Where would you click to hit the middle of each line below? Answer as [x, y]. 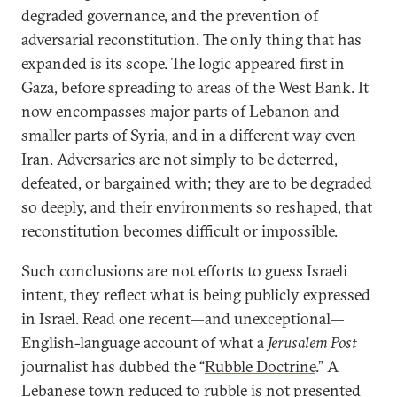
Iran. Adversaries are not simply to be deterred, [179, 159]
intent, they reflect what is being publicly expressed [196, 295]
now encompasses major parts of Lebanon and [180, 111]
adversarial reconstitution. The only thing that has [191, 39]
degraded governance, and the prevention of [170, 16]
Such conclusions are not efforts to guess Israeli [184, 271]
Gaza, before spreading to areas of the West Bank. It [195, 87]
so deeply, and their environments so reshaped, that [197, 207]
